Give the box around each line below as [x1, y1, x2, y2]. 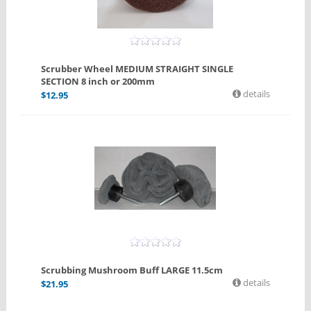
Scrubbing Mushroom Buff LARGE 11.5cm [40, 264, 223, 277]
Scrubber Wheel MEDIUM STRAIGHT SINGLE [40, 62, 233, 76]
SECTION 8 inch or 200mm [40, 75, 155, 88]
